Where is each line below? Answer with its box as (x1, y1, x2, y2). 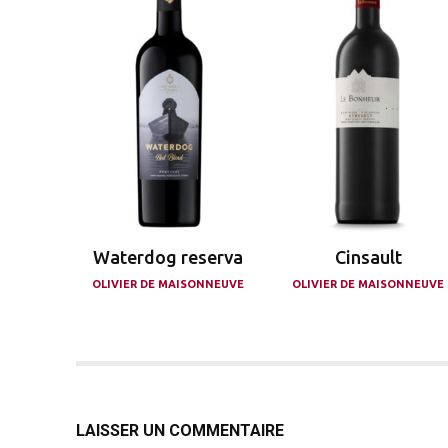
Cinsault (334, 247, 402, 268)
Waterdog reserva (93, 247, 244, 268)
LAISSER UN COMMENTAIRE (76, 421, 284, 441)
